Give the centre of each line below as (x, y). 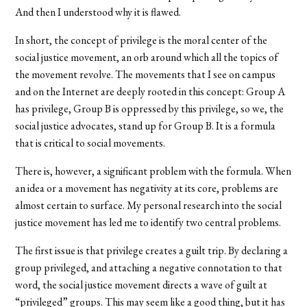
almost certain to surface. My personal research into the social (149, 205)
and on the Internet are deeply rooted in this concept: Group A (150, 91)
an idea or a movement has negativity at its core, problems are (147, 188)
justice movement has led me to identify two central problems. (148, 222)
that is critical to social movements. (90, 143)
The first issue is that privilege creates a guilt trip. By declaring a (152, 250)
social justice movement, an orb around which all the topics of (147, 57)
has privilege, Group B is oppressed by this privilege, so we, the (150, 108)
